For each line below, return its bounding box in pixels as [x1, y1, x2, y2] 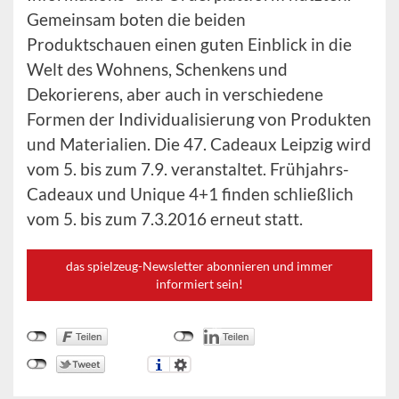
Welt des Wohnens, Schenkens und [27, 58, 288, 79]
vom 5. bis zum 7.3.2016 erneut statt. [27, 208, 303, 229]
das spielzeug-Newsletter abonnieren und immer [66, 257, 333, 273]
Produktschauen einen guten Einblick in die [27, 33, 352, 54]
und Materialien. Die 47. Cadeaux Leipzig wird [27, 133, 371, 154]
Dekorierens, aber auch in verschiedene [27, 83, 323, 104]
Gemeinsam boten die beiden [27, 8, 246, 29]
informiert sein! [156, 275, 243, 291]
